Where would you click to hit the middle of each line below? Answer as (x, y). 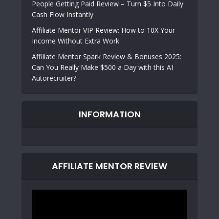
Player (41, 205)
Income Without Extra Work (76, 41)
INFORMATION (109, 114)
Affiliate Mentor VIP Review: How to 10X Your (103, 30)
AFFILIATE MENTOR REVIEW (109, 166)
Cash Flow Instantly (63, 15)
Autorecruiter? (54, 78)
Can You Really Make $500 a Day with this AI (102, 67)
